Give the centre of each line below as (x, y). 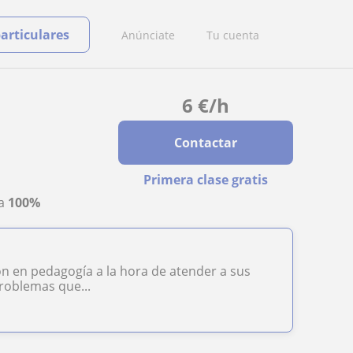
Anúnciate (148, 35)
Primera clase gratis (205, 180)
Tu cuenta (233, 35)
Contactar (205, 143)
